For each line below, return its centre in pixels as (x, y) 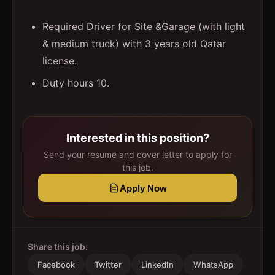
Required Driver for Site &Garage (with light (144, 26)
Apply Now (143, 188)
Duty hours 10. (76, 83)
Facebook (56, 265)
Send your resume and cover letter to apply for (137, 154)
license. (60, 61)
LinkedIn (157, 265)
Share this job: (58, 246)
